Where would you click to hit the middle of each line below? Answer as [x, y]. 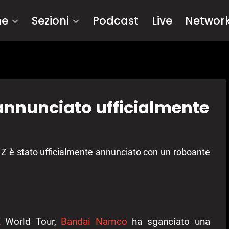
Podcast [116, 20]
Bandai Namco [94, 222]
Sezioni [51, 20]
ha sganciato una [168, 222]
